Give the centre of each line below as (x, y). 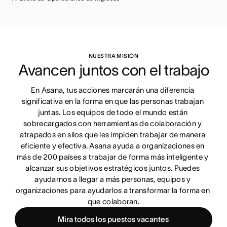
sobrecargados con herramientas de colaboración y (113, 124)
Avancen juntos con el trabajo (113, 70)
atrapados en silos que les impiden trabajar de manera (113, 135)
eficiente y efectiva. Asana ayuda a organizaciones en (112, 146)
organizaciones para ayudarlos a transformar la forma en (113, 191)
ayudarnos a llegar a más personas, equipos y (113, 179)
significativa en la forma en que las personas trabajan (112, 101)
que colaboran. (113, 202)
